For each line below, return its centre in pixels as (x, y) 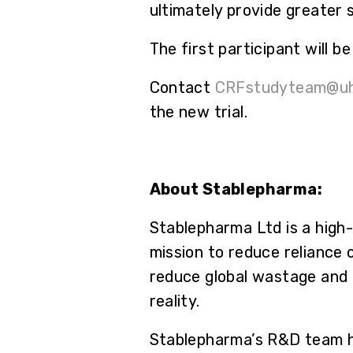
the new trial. (199, 112)
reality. (175, 301)
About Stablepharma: (236, 189)
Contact (182, 87)
